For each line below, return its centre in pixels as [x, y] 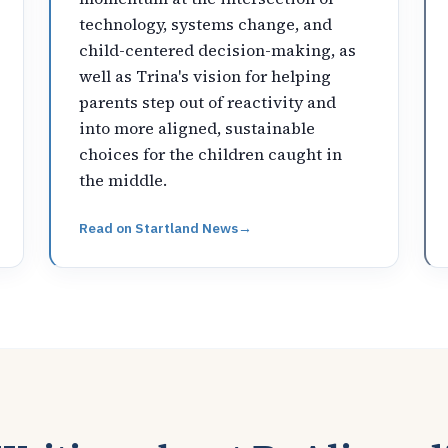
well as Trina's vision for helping [205, 75]
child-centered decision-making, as [218, 49]
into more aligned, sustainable [197, 127]
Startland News [187, 227]
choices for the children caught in [211, 153]
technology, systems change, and [206, 23]
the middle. [123, 179]
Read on [107, 227]
